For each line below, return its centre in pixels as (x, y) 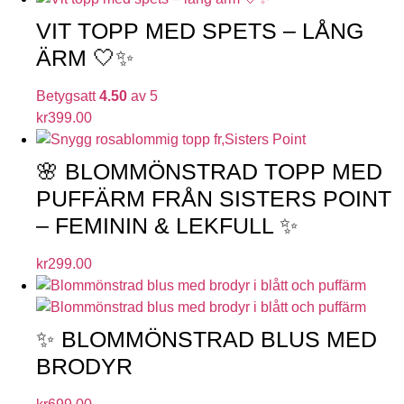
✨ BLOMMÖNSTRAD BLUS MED (207, 339)
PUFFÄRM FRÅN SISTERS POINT (214, 198)
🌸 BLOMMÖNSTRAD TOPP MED (209, 171)
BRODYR (84, 366)
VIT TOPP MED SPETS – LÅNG (200, 30)
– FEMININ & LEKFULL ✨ (167, 225)
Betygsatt (68, 96)
